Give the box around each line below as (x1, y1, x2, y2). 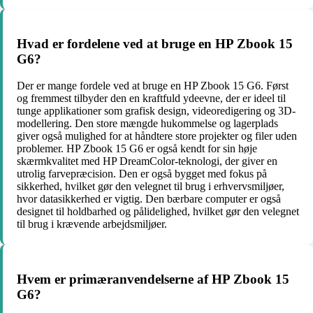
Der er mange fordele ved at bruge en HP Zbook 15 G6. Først (17, 80, 289, 92)
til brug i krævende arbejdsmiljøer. (17, 218, 167, 231)
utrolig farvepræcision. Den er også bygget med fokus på (17, 168, 267, 180)
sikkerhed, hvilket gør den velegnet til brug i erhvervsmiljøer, (17, 180, 284, 193)
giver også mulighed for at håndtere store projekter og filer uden (17, 130, 297, 143)
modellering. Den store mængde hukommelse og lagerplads (17, 117, 278, 130)
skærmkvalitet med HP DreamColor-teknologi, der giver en (17, 155, 277, 168)
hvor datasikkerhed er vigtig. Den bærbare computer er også (17, 193, 281, 205)
